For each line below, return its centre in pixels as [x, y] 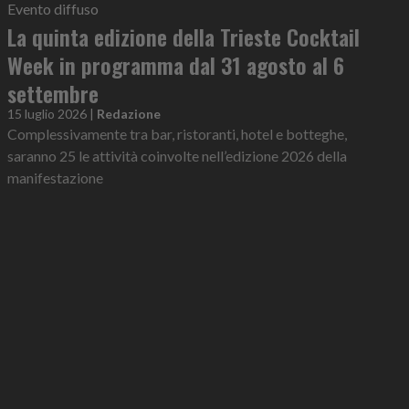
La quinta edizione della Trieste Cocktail [184, 36]
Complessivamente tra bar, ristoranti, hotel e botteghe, [177, 133]
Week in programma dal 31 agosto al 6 [176, 64]
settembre [53, 93]
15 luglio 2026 [47, 113]
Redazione [129, 113]
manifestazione [55, 177]
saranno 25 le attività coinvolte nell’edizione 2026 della [177, 155]
